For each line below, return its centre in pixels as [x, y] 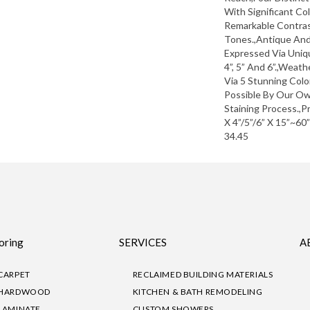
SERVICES [143, 243]
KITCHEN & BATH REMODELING [198, 292]
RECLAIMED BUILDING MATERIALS [203, 275]
